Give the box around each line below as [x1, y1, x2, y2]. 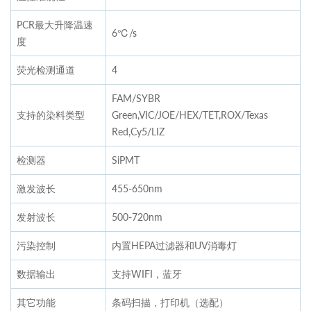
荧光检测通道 [17, 62, 75, 76]
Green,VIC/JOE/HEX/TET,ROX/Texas [112, 108, 268, 121]
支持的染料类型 [17, 108, 85, 121]
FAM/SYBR [112, 91, 160, 105]
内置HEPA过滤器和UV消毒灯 [112, 238, 237, 252]
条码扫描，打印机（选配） [112, 295, 228, 309]
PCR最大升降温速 [17, 17, 93, 31]
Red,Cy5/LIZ [112, 124, 165, 138]
